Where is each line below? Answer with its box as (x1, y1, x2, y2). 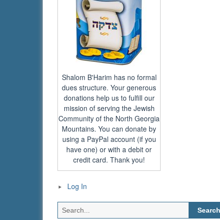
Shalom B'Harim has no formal (61, 72, 157, 82)
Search (189, 201, 211, 212)
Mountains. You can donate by (62, 123, 156, 134)
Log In (67, 181, 87, 192)
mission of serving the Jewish (63, 103, 155, 113)
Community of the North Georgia (58, 113, 160, 123)
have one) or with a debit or (66, 144, 152, 154)
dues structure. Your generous (62, 82, 156, 92)
